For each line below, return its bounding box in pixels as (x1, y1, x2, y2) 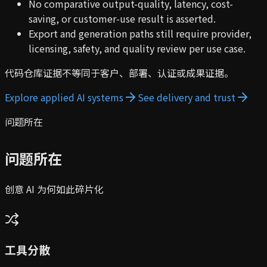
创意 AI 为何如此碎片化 (5, 181, 104, 196)
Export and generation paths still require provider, (29, 26, 252, 41)
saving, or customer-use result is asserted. (29, 11, 216, 26)
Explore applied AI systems (5, 89, 123, 104)
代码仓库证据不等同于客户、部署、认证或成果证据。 (5, 65, 234, 80)
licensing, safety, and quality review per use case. (29, 41, 246, 55)
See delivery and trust (138, 89, 235, 104)
